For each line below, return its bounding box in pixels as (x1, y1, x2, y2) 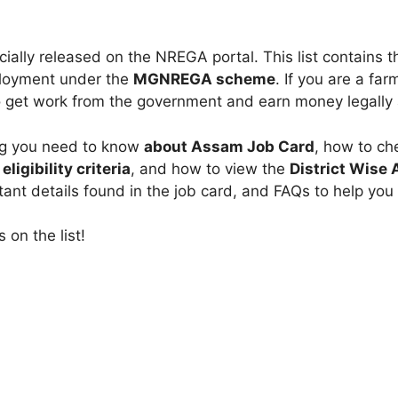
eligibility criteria (3, 159, 131, 178)
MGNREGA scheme (133, 70, 275, 89)
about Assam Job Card (144, 137, 314, 155)
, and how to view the (131, 159, 290, 178)
